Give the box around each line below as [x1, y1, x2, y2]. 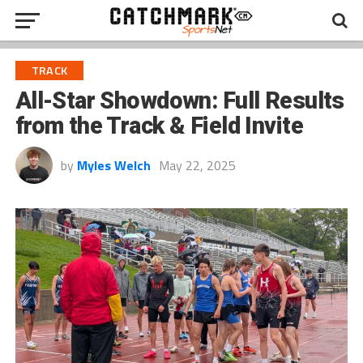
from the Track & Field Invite [15, 112, 303, 139]
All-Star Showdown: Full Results [15, 87, 344, 114]
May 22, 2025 [158, 156, 236, 175]
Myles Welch [76, 156, 151, 175]
